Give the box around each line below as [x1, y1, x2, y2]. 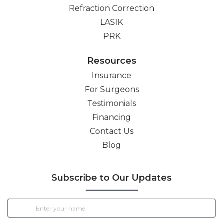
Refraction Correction [69, 3, 154, 13]
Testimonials [87, 98, 136, 108]
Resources [87, 55, 136, 66]
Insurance [92, 70, 131, 80]
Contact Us [90, 126, 133, 136]
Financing [92, 112, 131, 122]
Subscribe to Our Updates [51, 172, 172, 183]
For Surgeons [84, 84, 139, 94]
